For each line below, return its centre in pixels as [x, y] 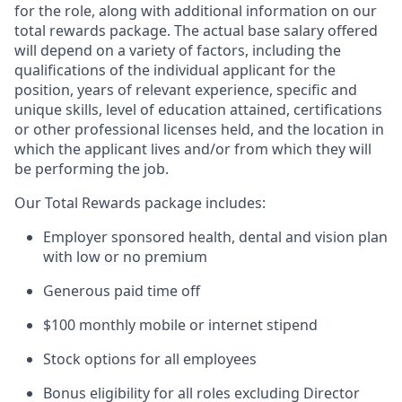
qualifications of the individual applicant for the [175, 70]
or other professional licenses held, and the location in [199, 129]
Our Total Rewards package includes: [140, 203]
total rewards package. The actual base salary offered [196, 31]
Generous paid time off [122, 291]
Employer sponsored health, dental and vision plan [215, 237]
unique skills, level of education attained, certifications [198, 109]
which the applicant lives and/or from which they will [193, 149]
